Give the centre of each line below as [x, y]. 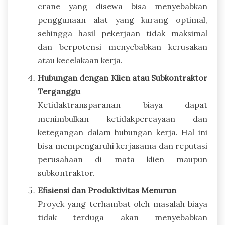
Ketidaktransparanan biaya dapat [123, 105]
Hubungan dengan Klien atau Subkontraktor [123, 78]
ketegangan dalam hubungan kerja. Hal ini [123, 132]
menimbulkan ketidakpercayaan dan [123, 118]
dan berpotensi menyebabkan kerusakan [123, 46]
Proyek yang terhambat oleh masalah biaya [123, 204]
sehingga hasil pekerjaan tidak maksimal [123, 33]
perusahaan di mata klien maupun [123, 159]
